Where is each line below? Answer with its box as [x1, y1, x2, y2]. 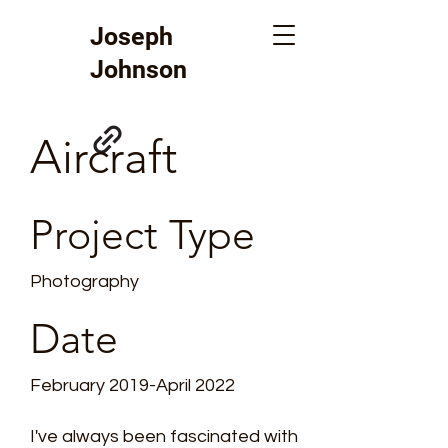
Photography [30, 272, 139, 291]
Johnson [90, 55, 187, 84]
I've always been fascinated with [30, 427, 298, 446]
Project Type [30, 210, 255, 259]
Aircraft [30, 129, 177, 185]
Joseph [90, 22, 173, 51]
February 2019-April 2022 [30, 376, 235, 395]
